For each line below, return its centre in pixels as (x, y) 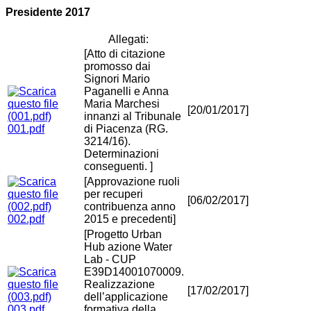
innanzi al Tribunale (133, 117)
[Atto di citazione (125, 54)
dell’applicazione (126, 297)
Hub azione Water (128, 247)
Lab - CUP (110, 260)
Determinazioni (121, 154)
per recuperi (114, 194)
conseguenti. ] (118, 167)
